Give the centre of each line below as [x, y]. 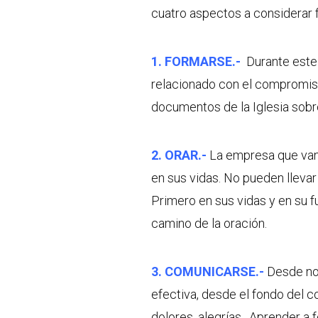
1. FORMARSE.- [197, 61]
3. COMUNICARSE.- [209, 271]
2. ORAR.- [180, 155]
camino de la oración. [209, 223]
